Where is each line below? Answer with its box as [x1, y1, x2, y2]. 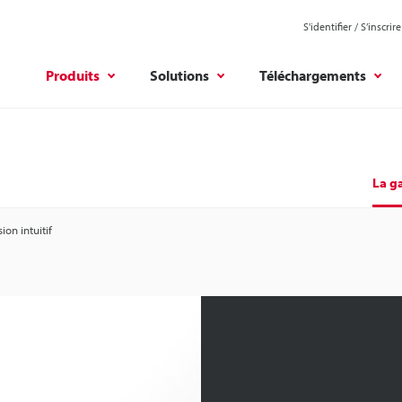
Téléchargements [259, 66, 366, 84]
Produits [46, 66, 100, 84]
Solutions [150, 66, 209, 84]
